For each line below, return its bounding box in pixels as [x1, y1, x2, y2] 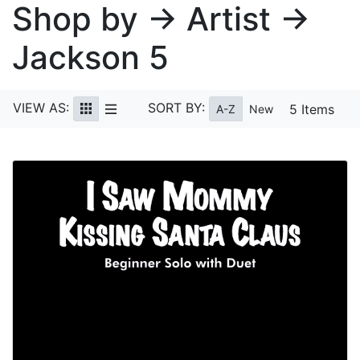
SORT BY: [148, 99, 205, 116]
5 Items [289, 100, 334, 117]
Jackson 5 [12, 38, 169, 77]
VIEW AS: [13, 99, 69, 116]
